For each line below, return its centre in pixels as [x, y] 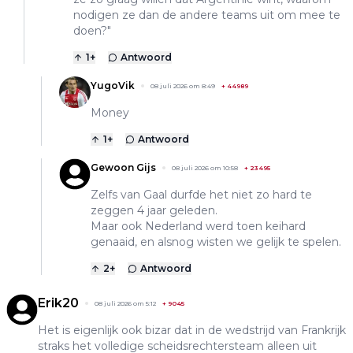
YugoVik [113, 86]
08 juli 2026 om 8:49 [183, 86]
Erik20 [58, 303]
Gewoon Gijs [123, 168]
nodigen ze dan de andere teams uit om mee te [207, 15]
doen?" [92, 31]
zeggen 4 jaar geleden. [154, 211]
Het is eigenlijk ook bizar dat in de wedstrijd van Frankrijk [192, 331]
